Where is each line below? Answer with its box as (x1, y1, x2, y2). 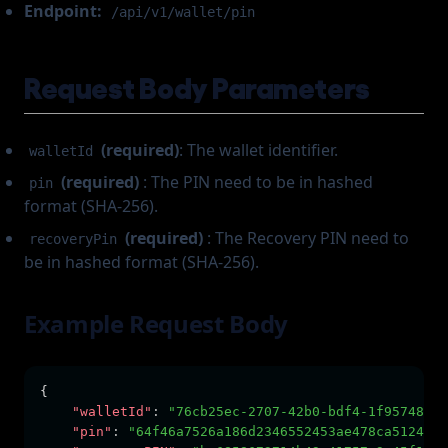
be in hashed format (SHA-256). (24, 251, 259, 273)
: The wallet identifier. (179, 139, 339, 161)
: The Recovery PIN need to (203, 227, 410, 249)
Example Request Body (24, 307, 288, 340)
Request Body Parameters (24, 68, 370, 103)
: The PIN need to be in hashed (139, 171, 374, 193)
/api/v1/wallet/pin (110, 4, 255, 20)
